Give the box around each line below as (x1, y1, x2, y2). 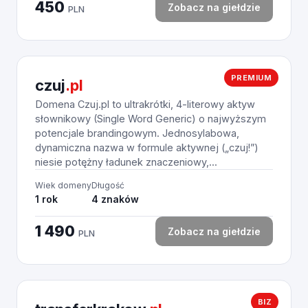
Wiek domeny (35, 180, 91, 190)
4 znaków (91, 193, 139, 205)
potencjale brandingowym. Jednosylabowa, (35, 127, 239, 139)
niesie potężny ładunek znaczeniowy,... (35, 156, 217, 168)
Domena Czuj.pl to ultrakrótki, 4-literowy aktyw (35, 98, 255, 110)
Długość (91, 180, 124, 190)
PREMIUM (230, 73, 272, 82)
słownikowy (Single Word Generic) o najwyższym (35, 113, 266, 124)
